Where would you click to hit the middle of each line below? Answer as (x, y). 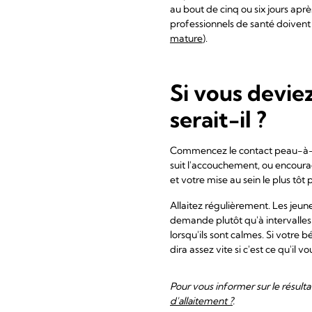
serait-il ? (218, 119)
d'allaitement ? (201, 301)
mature (186, 38)
